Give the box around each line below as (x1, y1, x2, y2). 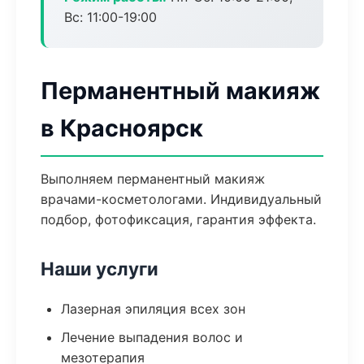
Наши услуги (41, 258, 158, 279)
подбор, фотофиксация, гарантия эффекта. (41, 211, 316, 227)
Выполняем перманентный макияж (41, 171, 265, 187)
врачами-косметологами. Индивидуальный (41, 191, 322, 207)
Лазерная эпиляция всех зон (61, 301, 245, 317)
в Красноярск (41, 114, 203, 142)
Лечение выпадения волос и (61, 329, 243, 345)
